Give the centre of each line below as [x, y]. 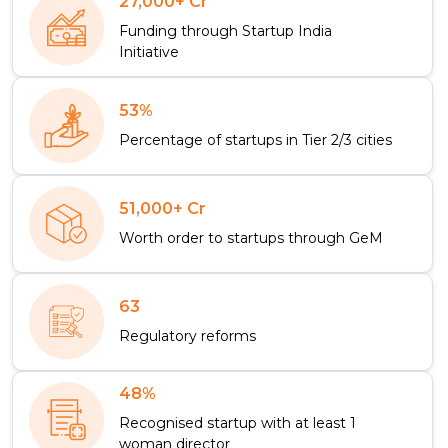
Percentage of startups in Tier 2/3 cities [255, 139]
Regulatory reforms [187, 335]
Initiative [149, 52]
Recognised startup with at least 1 [237, 423]
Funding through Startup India [225, 31]
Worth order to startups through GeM [251, 237]
